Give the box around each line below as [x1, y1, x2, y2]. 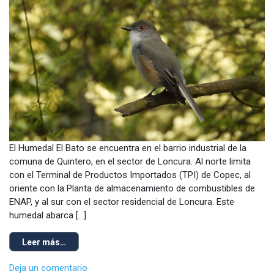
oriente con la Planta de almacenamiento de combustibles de [9, 183, 255, 194]
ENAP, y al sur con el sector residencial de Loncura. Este [9, 196, 234, 208]
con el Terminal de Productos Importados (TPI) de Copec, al [9, 169, 251, 181]
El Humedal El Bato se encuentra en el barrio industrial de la [9, 143, 246, 154]
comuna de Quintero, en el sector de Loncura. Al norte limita [9, 156, 251, 168]
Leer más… [22, 237, 66, 248]
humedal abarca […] [9, 210, 86, 221]
